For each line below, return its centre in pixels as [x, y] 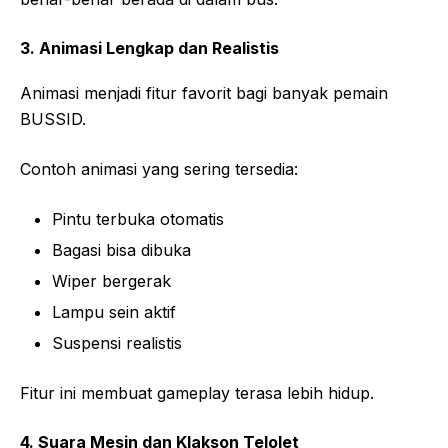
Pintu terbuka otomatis [138, 219]
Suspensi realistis [117, 343]
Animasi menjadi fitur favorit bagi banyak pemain [204, 93]
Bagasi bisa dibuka [121, 250]
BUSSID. [53, 119]
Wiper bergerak [111, 281]
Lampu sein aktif [114, 312]
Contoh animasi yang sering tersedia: [159, 169]
